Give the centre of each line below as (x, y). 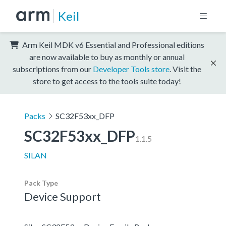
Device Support (63, 196)
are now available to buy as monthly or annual (107, 56)
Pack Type (41, 183)
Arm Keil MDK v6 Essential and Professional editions (112, 44)
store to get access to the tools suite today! (107, 81)
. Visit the (185, 69)
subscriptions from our (53, 69)
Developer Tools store (131, 69)
